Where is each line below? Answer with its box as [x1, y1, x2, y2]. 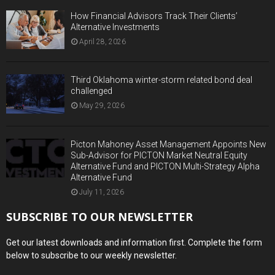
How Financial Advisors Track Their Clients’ [71, 10, 238, 21]
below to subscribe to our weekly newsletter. [6, 250, 177, 260]
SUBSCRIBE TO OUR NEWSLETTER [6, 209, 193, 224]
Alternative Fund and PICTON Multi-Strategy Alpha [71, 161, 260, 171]
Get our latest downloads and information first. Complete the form [6, 237, 262, 247]
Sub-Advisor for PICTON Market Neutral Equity [71, 150, 247, 160]
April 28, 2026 [79, 37, 126, 46]
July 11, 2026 [79, 187, 124, 196]
